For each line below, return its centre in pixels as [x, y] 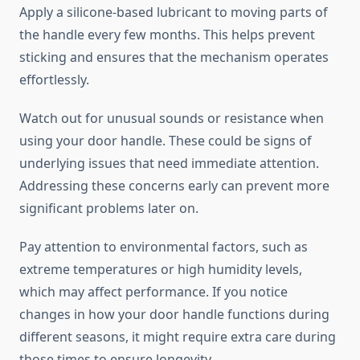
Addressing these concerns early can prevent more [174, 186]
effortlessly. [54, 80]
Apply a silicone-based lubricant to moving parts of [174, 12]
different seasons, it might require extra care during [178, 337]
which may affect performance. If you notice [153, 292]
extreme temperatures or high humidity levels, [161, 270]
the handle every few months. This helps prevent [167, 35]
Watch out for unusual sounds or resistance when [172, 119]
